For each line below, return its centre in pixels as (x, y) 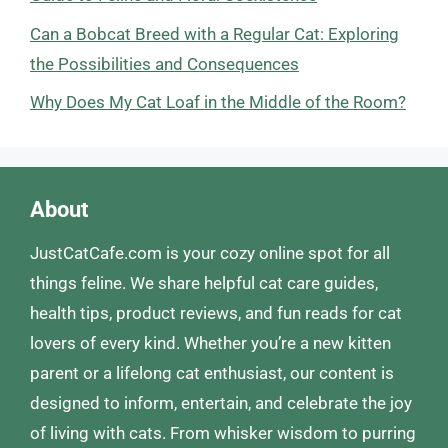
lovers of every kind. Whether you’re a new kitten (210, 343)
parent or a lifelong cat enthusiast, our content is (212, 373)
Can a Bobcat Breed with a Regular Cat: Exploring (214, 33)
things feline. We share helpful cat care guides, (204, 283)
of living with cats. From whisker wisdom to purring (223, 433)
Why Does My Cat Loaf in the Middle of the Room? (218, 102)
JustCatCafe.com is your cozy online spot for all (210, 253)
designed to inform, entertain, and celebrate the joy (221, 403)
